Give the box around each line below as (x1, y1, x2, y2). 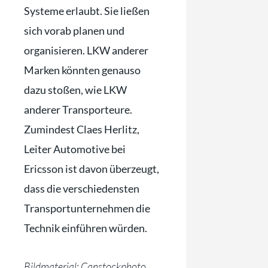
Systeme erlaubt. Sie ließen (24, 4, 150, 17)
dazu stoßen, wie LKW (24, 83, 127, 96)
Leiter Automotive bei (24, 142, 126, 156)
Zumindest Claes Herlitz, (24, 122, 139, 136)
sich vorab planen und (24, 23, 124, 37)
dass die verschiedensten (24, 181, 139, 195)
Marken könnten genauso (24, 63, 141, 77)
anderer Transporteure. (24, 102, 132, 116)
